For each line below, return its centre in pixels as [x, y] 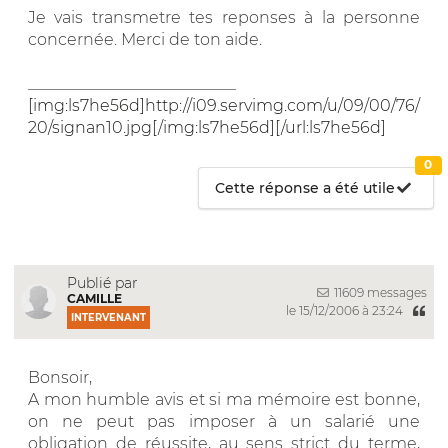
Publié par [102, 282]
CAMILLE [94, 298]
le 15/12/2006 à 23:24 [345, 311]
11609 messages [379, 292]
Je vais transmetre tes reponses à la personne [224, 17]
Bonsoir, [60, 377]
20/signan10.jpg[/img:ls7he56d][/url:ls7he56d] [207, 127]
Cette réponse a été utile [305, 187]
